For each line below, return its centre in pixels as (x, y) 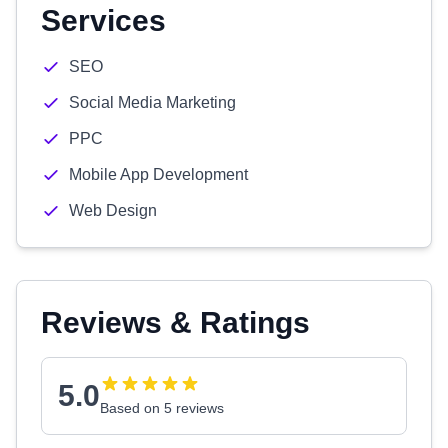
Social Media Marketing (152, 102)
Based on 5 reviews (162, 408)
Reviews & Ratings (175, 322)
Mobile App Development (158, 174)
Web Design (113, 210)
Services (103, 20)
